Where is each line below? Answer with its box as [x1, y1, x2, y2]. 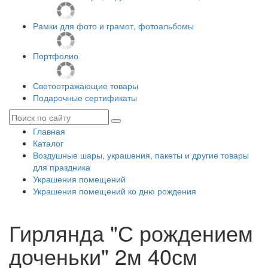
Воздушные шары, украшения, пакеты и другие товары [33, 149, 249, 161]
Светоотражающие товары [33, 80, 138, 92]
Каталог [33, 137, 63, 149]
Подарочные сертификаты [33, 92, 137, 103]
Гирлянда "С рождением [9, 217, 253, 248]
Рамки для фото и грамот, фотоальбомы [33, 20, 194, 32]
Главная [33, 125, 65, 137]
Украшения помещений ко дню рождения [33, 185, 196, 197]
